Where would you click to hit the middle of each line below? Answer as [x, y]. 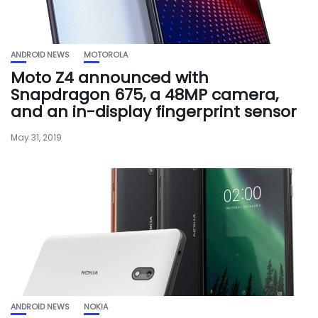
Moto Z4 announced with [110, 78]
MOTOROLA [106, 55]
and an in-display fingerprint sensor [154, 112]
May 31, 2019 [36, 137]
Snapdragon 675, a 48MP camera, [144, 95]
